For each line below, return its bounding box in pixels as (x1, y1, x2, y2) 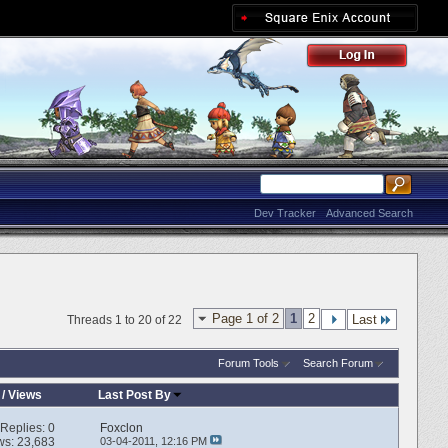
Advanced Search (326, 207, 413, 219)
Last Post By (98, 387, 172, 402)
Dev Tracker (254, 207, 316, 219)
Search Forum (303, 356, 373, 369)
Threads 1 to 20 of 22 (67, 313, 182, 327)
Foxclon (99, 421, 143, 436)
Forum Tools (217, 356, 279, 369)
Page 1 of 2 (212, 311, 279, 326)
